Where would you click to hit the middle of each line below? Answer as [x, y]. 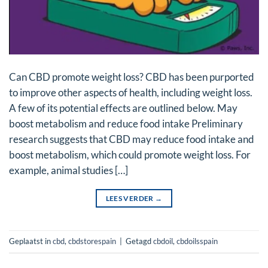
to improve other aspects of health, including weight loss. [131, 92]
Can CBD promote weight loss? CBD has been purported [132, 77]
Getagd [139, 241]
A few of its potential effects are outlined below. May [123, 108]
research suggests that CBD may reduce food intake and [132, 139]
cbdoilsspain [197, 241]
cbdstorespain [92, 241]
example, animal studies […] [68, 170]
